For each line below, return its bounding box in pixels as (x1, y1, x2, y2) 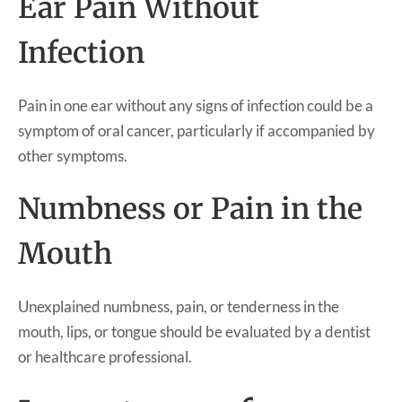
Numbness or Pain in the (18, 190, 363, 227)
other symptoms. (18, 145, 127, 165)
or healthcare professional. (18, 346, 192, 366)
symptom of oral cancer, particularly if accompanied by (18, 120, 375, 140)
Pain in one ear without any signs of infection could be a (18, 95, 373, 115)
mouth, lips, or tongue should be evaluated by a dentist (18, 321, 371, 341)
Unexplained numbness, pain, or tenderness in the (18, 296, 339, 316)
